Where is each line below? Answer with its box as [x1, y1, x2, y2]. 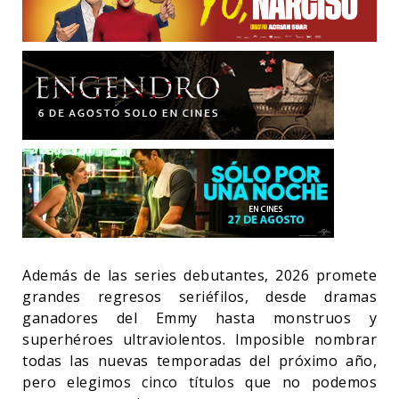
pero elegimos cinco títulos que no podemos [22, 371, 377, 392]
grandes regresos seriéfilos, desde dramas [22, 286, 377, 306]
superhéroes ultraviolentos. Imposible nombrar [22, 329, 377, 349]
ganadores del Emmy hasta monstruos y [22, 307, 377, 328]
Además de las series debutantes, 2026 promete [22, 265, 377, 285]
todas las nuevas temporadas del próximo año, [22, 350, 377, 370]
